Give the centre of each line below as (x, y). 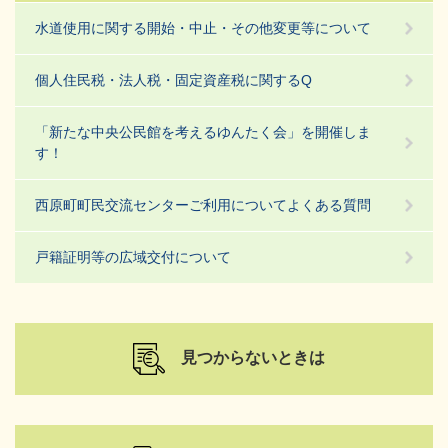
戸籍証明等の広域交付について (133, 257)
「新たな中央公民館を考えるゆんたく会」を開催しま (203, 132)
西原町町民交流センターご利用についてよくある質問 (203, 205)
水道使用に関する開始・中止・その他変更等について (203, 28)
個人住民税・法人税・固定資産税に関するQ (173, 80)
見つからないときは (253, 357)
